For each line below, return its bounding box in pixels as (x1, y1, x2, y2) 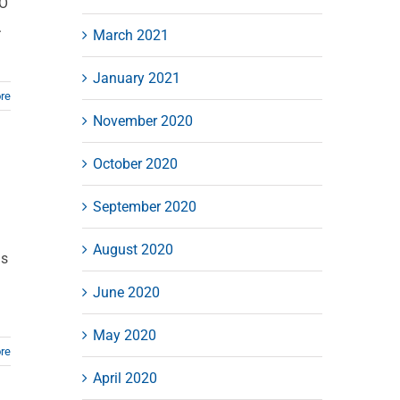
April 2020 (92, 369, 157, 387)
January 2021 (92, 69, 180, 87)
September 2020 (92, 197, 196, 215)
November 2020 (92, 112, 193, 129)
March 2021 (92, 26, 169, 44)
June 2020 (92, 283, 160, 301)
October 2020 (92, 154, 178, 172)
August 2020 (92, 240, 173, 258)
